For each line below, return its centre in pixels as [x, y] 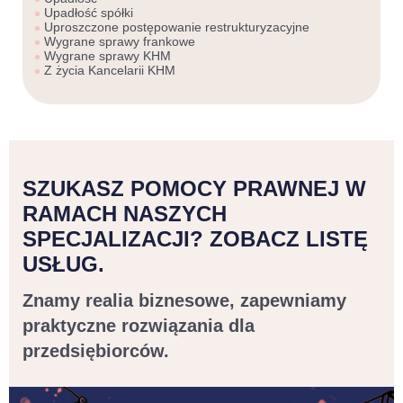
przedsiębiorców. [96, 351]
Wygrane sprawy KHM [107, 56]
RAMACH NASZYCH [125, 214]
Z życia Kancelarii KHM [110, 71]
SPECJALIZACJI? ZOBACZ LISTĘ [195, 239]
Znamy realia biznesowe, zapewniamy [184, 301]
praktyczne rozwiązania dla [139, 326]
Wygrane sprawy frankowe [120, 42]
